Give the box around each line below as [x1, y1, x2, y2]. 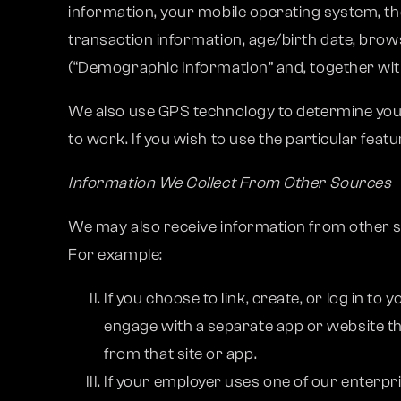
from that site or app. [104, 345, 258, 363]
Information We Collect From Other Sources [68, 174, 392, 192]
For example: [68, 245, 163, 264]
